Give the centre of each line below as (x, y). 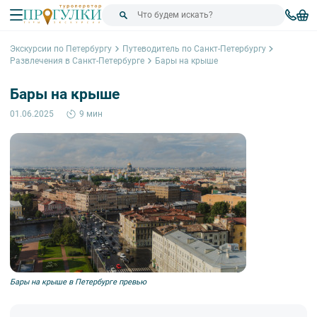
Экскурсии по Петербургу (61, 48)
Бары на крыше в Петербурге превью (78, 282)
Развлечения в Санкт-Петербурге (77, 60)
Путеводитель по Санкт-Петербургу (194, 48)
